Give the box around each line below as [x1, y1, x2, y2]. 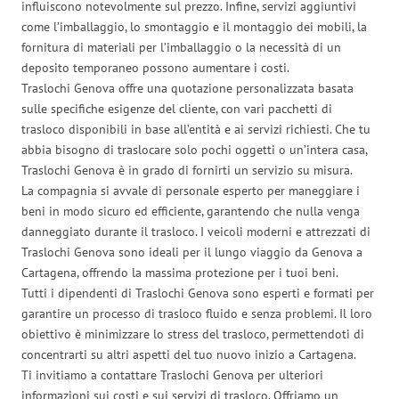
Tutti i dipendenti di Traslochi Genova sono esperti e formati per [21, 284, 374, 301]
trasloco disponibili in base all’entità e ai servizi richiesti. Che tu [21, 120, 370, 137]
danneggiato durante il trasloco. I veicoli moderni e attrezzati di [21, 223, 370, 240]
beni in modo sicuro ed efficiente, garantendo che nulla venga [21, 202, 360, 219]
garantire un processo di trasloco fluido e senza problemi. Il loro [21, 305, 372, 322]
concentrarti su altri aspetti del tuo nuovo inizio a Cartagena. [21, 346, 356, 362]
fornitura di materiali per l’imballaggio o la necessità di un [21, 38, 341, 55]
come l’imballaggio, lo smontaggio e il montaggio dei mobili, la [21, 18, 367, 35]
